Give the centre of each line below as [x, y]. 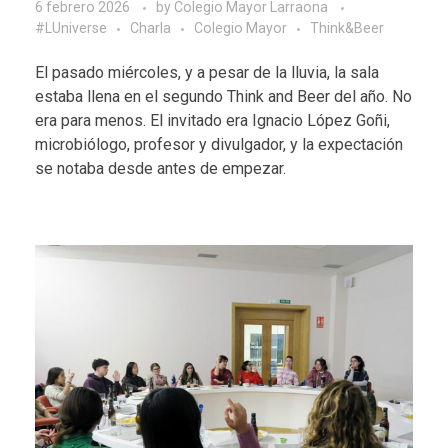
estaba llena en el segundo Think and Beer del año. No [223, 96]
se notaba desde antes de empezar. [160, 168]
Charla [150, 27]
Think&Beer [347, 27]
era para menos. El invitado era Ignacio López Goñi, [212, 120]
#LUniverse [71, 27]
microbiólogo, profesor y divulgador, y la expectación [219, 144]
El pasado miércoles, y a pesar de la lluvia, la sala [207, 72]
